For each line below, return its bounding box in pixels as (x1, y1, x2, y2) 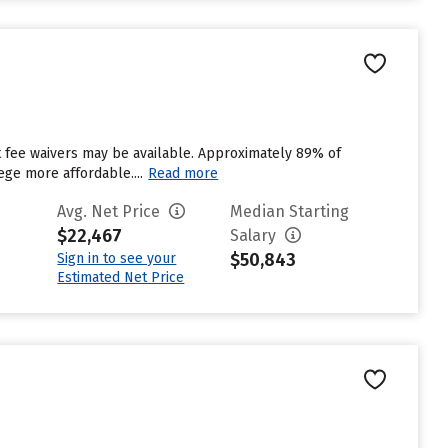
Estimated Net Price (57, 269, 185, 286)
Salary (230, 226, 281, 245)
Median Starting (230, 202, 350, 221)
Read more (148, 165, 219, 182)
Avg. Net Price (57, 202, 165, 221)
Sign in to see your (57, 250, 177, 267)
